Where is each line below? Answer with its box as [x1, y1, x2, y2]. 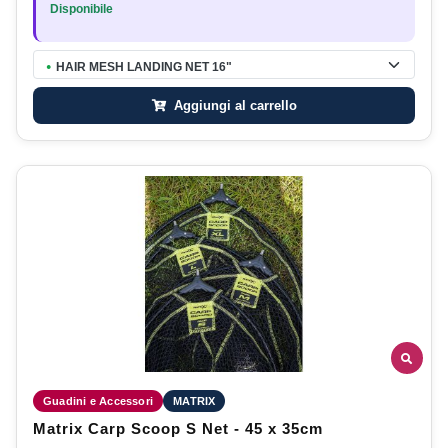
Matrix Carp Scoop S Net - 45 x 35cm [33, 421, 323, 438]
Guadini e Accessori [43, 395, 154, 408]
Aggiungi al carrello [169, 97, 297, 113]
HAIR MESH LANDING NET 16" [56, 60, 232, 73]
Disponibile [47, 2, 113, 15]
